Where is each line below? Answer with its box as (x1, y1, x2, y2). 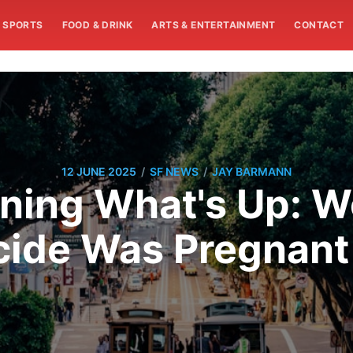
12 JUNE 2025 (61, 165, 136, 179)
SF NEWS (150, 165, 199, 179)
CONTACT (294, 19, 344, 31)
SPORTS (2, 19, 43, 31)
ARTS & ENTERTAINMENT (151, 19, 276, 31)
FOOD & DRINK (61, 19, 133, 31)
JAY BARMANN (212, 165, 292, 179)
